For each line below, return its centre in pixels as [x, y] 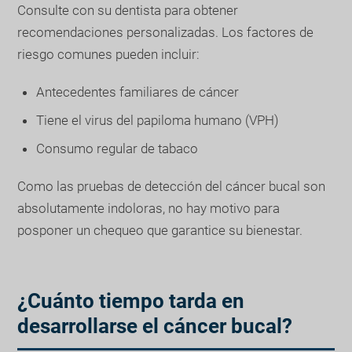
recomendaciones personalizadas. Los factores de [166, 32]
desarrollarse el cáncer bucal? [155, 326]
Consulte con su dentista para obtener [128, 10]
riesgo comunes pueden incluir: [109, 54]
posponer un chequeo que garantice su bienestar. [160, 230]
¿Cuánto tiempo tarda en [131, 301]
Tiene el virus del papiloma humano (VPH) [158, 120]
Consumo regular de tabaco [117, 148]
